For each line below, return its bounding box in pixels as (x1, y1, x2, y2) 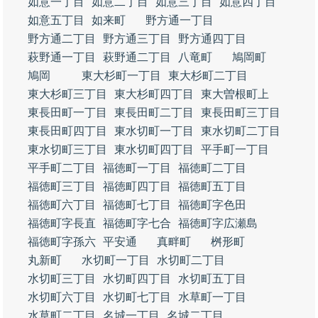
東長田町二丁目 (114, 106, 194, 119)
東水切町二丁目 (201, 125, 280, 137)
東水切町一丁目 (114, 125, 194, 137)
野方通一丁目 (146, 14, 214, 26)
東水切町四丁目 (114, 143, 194, 155)
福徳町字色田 (178, 199, 246, 211)
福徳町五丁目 (178, 180, 246, 192)
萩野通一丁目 (28, 51, 96, 63)
